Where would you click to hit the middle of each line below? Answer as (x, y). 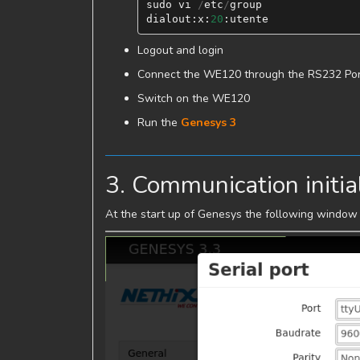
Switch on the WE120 (194, 98)
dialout (168, 18)
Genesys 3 (209, 123)
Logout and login (180, 50)
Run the (159, 123)
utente (249, 18)
